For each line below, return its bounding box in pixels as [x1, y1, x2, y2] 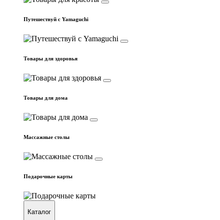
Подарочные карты [24, 173, 73, 179]
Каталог [27, 208, 51, 216]
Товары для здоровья [24, 55, 78, 62]
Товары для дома [24, 94, 68, 101]
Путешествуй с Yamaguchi [24, 16, 88, 23]
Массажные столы [24, 134, 70, 140]
